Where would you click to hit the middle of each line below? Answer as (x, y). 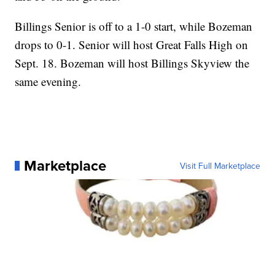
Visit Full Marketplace (220, 165)
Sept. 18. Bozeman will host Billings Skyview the (132, 63)
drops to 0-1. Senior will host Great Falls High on (132, 44)
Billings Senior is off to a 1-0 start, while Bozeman (134, 26)
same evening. (48, 81)
